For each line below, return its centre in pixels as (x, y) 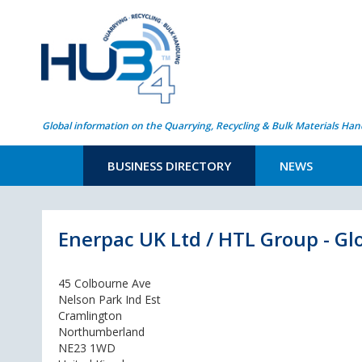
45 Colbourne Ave (105, 283)
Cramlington (90, 316)
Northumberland (101, 332)
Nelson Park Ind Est (109, 299)
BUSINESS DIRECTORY (169, 166)
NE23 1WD (87, 348)
